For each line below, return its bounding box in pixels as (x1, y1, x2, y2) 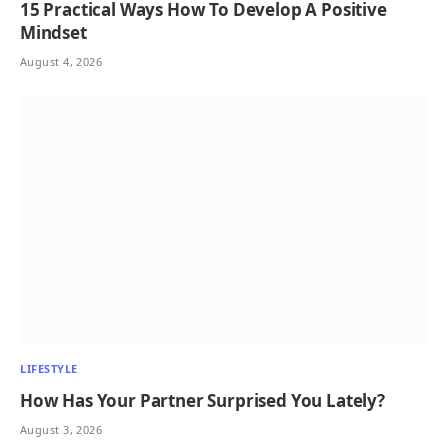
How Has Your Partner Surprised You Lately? (20, 389, 385, 413)
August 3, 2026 (20, 422, 103, 438)
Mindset (20, 21, 87, 45)
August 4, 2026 (20, 54, 103, 70)
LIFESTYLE (20, 361, 78, 377)
